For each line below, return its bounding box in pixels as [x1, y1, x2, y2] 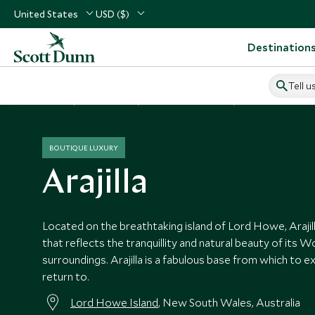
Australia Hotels [245, 96, 308, 107]
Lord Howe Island [70, 295, 158, 309]
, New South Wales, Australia [158, 295, 300, 309]
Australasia [86, 96, 130, 107]
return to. [42, 269, 89, 283]
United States [14, 8, 78, 20]
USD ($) [96, 8, 129, 20]
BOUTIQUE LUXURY [49, 143, 118, 153]
